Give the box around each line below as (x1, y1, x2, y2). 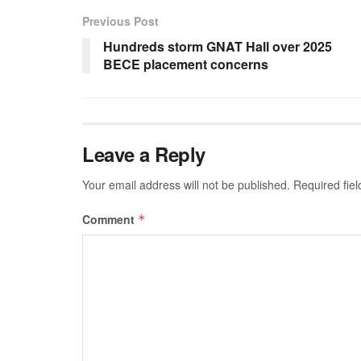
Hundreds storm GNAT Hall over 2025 (103, 36, 332, 56)
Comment (82, 210, 138, 227)
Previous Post (82, 12, 159, 29)
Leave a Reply (82, 139, 205, 168)
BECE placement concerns (103, 54, 268, 73)
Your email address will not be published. (82, 176, 290, 193)
